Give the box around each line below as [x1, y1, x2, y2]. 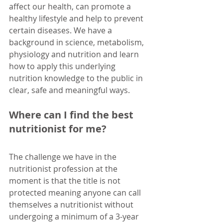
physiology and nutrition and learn [9, 48, 141, 60]
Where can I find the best [9, 108, 136, 121]
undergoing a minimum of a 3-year [9, 211, 141, 222]
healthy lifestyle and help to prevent [9, 12, 145, 24]
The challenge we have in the [9, 151, 118, 162]
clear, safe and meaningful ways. [9, 84, 130, 96]
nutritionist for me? [9, 121, 107, 135]
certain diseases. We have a [9, 24, 114, 36]
